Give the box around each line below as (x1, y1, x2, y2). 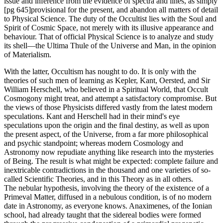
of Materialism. (4, 50, 51, 59)
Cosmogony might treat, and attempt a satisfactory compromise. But (4, 94, 217, 103)
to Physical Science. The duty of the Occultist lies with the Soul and (4, 14, 217, 23)
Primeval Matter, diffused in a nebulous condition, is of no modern (4, 193, 212, 202)
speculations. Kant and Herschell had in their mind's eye (4, 112, 180, 121)
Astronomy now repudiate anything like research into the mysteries (4, 148, 214, 157)
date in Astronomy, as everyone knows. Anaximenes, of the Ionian (4, 202, 212, 211)
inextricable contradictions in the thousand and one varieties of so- (4, 166, 211, 175)
